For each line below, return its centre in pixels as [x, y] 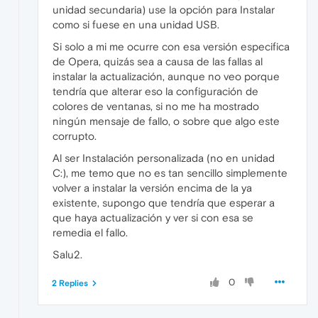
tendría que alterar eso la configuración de [155, 92]
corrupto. [75, 136]
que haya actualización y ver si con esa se [153, 218]
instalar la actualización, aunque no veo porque [166, 77]
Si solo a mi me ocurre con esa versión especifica [171, 47]
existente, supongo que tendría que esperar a [164, 203]
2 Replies [70, 284]
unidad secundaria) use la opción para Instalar [164, 10]
